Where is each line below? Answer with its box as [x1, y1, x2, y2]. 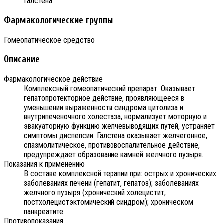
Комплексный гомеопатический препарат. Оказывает [24, 83, 195, 93]
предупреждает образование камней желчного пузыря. [24, 149, 203, 159]
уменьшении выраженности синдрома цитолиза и [24, 102, 183, 112]
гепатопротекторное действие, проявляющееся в [24, 93, 184, 103]
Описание [4, 54, 40, 65]
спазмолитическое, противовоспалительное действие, [24, 140, 200, 150]
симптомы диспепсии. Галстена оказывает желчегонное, [24, 130, 207, 140]
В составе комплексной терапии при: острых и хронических [24, 168, 216, 178]
